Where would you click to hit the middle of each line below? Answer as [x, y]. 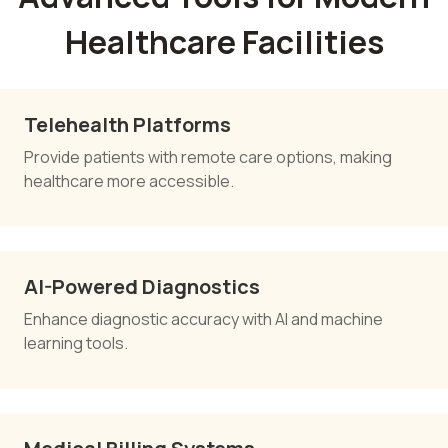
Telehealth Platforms [127, 124]
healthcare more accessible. [129, 180]
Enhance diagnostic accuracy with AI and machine [203, 318]
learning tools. [76, 342]
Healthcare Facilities [224, 41]
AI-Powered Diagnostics [142, 286]
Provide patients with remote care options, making [208, 156]
